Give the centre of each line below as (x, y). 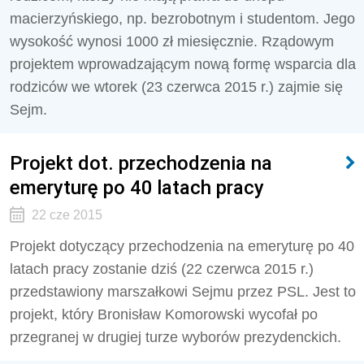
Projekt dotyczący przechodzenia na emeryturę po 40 (182, 246)
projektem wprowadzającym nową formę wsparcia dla (183, 64)
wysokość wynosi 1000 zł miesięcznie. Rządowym (172, 41)
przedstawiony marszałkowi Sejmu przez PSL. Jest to (183, 292)
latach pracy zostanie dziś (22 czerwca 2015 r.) (162, 269)
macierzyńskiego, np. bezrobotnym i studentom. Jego (182, 19)
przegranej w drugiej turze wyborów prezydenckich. (175, 337)
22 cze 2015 (67, 215)
